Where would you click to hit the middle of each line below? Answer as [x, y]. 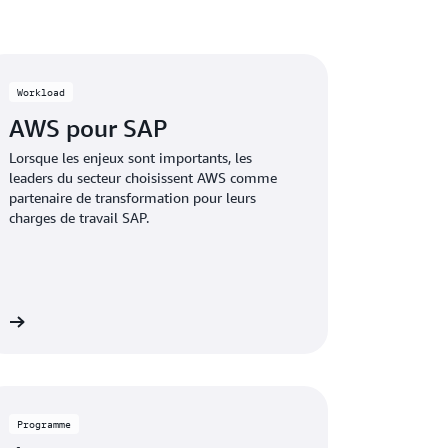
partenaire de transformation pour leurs [133, 197]
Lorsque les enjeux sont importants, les [131, 157]
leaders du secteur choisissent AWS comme [143, 177]
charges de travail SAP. [79, 217]
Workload [41, 92]
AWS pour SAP [89, 128]
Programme [44, 424]
